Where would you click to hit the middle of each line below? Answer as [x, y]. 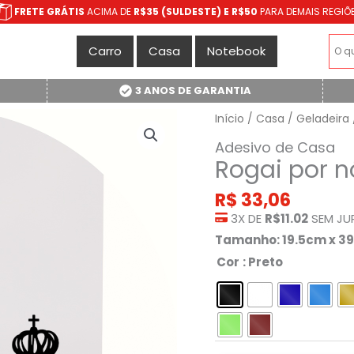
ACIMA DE [109, 11]
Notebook [236, 51]
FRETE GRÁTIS [49, 11]
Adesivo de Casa [275, 148]
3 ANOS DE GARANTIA [193, 90]
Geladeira [323, 119]
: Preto [263, 262]
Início [230, 119]
